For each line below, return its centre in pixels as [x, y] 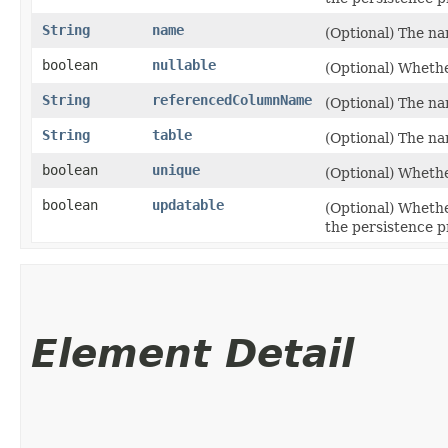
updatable [188, 204]
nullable [184, 64]
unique [176, 169]
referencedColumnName [232, 99]
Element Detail [192, 353]
